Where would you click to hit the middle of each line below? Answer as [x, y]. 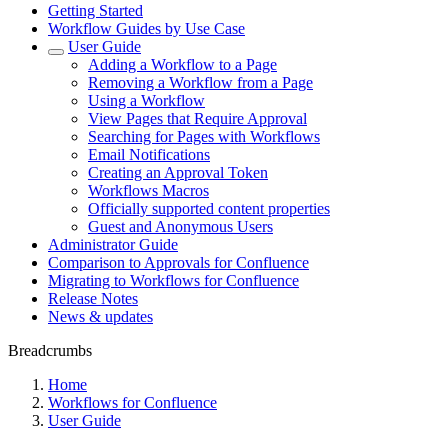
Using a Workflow [146, 100]
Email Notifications [149, 154]
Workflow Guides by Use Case [146, 28]
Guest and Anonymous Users [180, 226]
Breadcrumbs [50, 350]
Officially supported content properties [209, 208]
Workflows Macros [148, 190]
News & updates [100, 316]
